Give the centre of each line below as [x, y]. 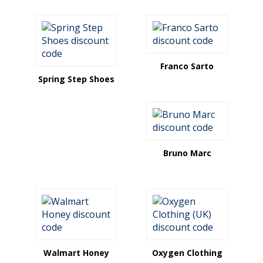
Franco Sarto [187, 66]
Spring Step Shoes [76, 79]
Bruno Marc [187, 153]
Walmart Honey [76, 253]
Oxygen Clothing [187, 253]
